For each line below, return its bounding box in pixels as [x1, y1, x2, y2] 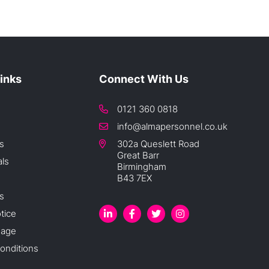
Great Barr [117, 149, 159, 161]
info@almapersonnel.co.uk [117, 120, 228, 132]
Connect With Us [99, 72, 189, 85]
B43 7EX [117, 172, 152, 184]
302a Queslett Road [117, 138, 199, 150]
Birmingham [117, 160, 166, 172]
